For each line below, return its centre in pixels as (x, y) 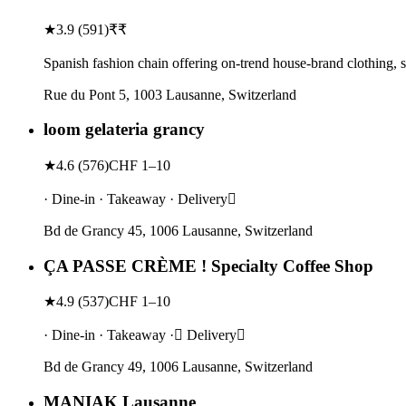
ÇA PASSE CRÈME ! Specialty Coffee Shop (208, 266)
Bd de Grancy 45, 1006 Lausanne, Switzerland (178, 231)
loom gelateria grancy (124, 130)
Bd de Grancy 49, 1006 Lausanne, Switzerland (178, 367)
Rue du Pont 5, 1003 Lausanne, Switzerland (170, 94)
